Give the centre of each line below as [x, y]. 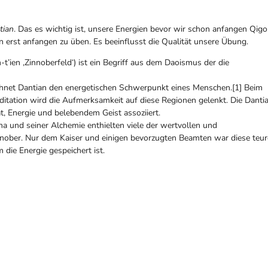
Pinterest [21, 214]
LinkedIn [101, 214]
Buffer [174, 214]
